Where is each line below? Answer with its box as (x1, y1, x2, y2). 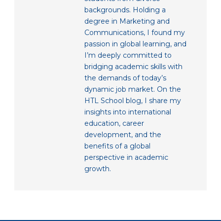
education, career (84, 119, 144, 128)
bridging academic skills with (84, 62, 183, 72)
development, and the (84, 130, 161, 140)
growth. (84, 164, 111, 174)
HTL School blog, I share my (84, 96, 181, 106)
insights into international (84, 108, 171, 117)
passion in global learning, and (84, 39, 186, 49)
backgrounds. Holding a (84, 5, 166, 15)
